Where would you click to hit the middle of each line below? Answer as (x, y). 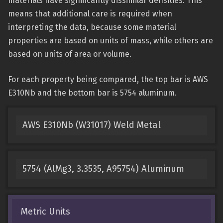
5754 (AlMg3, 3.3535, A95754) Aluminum (103, 169)
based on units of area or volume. (70, 54)
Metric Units (45, 211)
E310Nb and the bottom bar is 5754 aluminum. (92, 93)
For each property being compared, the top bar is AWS (108, 79)
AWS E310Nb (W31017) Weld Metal (91, 125)
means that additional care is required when (90, 14)
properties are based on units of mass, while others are (111, 41)
